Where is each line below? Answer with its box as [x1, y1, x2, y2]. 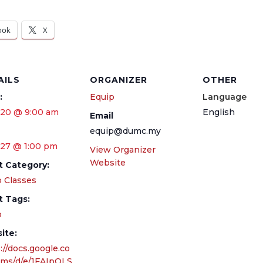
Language [202, 92, 247, 102]
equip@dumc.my [89, 126, 161, 136]
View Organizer [89, 144, 156, 155]
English [202, 107, 235, 117]
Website [89, 157, 126, 168]
